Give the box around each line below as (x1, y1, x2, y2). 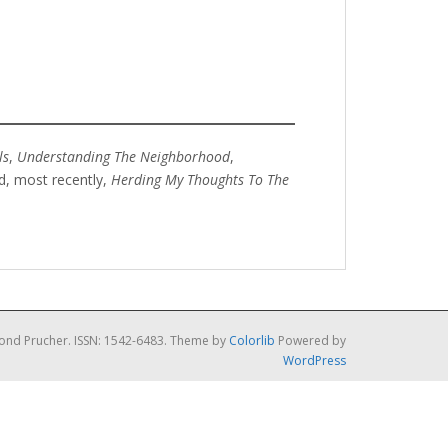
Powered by (275, 332, 346, 349)
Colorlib (229, 332, 275, 349)
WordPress (283, 352, 346, 369)
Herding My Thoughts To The (111, 170, 289, 189)
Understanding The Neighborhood (17, 147, 230, 166)
